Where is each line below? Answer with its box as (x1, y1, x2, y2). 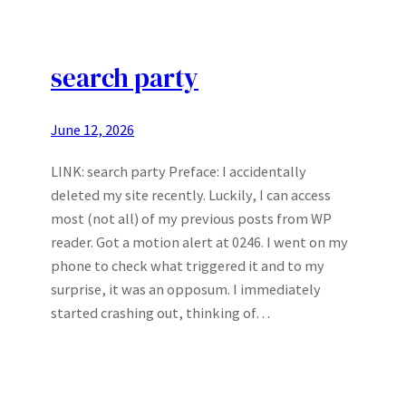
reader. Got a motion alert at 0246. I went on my (51, 233, 348, 252)
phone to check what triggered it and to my (51, 256, 324, 275)
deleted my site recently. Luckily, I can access (51, 186, 331, 205)
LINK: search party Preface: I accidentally (51, 162, 306, 181)
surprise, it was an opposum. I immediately (51, 280, 321, 299)
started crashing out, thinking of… (51, 304, 270, 323)
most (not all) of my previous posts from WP (51, 209, 332, 228)
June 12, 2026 (51, 121, 134, 140)
